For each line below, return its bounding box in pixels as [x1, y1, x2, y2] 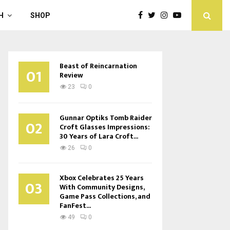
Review [60, 69, 83, 81]
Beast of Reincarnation [60, 60, 137, 72]
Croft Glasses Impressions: [60, 121, 150, 133]
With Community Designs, [60, 181, 144, 193]
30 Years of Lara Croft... [60, 130, 138, 142]
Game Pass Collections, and [60, 190, 150, 202]
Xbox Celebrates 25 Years [60, 172, 144, 184]
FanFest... [60, 200, 91, 212]
